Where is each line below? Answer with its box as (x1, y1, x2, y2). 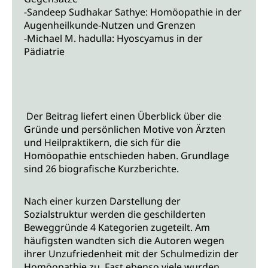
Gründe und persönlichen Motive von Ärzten (24, 123, 226, 136)
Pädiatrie (24, 45, 65, 59)
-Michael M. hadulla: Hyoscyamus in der (24, 32, 203, 45)
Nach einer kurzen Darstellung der (24, 194, 181, 208)
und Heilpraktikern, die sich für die (24, 136, 181, 150)
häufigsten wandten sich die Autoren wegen (24, 234, 224, 248)
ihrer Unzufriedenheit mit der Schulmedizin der (24, 247, 239, 261)
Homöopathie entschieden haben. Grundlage (24, 149, 229, 163)
